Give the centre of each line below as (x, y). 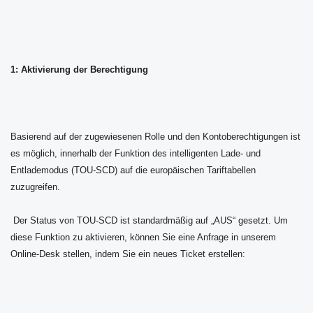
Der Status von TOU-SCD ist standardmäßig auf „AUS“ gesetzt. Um (149, 221)
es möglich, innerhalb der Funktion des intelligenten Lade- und (136, 154)
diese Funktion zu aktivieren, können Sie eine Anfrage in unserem (143, 238)
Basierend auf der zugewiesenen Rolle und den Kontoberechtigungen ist (155, 137)
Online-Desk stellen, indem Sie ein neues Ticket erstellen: (128, 254)
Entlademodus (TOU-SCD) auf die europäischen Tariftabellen (133, 170)
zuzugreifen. (35, 187)
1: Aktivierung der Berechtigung (79, 70)
